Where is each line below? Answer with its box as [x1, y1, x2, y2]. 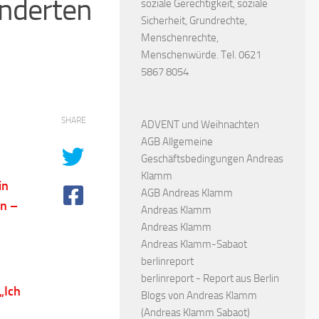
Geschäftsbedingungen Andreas [141, 152, 283, 165]
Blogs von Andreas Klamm [141, 289, 257, 302]
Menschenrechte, [141, 31, 219, 44]
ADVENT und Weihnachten [141, 118, 259, 131]
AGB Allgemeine [141, 135, 213, 148]
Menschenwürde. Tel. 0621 [141, 48, 261, 61]
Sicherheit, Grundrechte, [141, 14, 247, 27]
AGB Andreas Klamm [141, 187, 233, 199]
